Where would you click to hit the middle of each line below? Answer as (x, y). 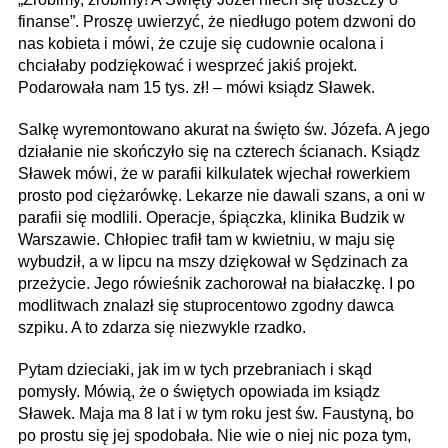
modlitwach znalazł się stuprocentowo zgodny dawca (206, 305)
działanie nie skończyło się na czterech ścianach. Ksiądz (219, 151)
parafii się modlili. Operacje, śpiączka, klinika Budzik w (211, 217)
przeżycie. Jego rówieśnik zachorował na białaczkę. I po (216, 283)
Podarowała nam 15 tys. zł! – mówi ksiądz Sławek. (196, 87)
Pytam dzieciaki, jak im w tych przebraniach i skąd (195, 369)
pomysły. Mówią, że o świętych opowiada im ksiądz (199, 391)
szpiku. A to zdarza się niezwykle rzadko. (162, 327)
